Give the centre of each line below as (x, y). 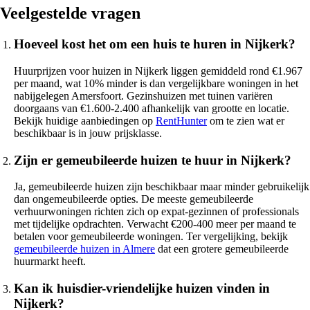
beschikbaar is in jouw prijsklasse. (88, 133)
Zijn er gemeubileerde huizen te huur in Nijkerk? (153, 160)
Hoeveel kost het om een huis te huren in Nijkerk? (155, 44)
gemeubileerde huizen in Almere (84, 249)
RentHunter (181, 120)
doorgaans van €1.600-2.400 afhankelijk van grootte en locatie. (152, 108)
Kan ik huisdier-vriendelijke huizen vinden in (142, 288)
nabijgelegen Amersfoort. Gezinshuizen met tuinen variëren (143, 95)
